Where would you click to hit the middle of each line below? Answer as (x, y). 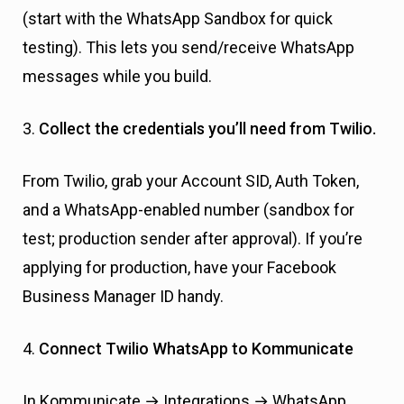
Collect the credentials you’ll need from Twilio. (207, 129)
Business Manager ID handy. (125, 297)
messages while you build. (117, 77)
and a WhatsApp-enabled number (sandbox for (188, 210)
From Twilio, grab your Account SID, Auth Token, (191, 181)
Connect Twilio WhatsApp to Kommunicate (196, 349)
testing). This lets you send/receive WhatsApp (188, 48)
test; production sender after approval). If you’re (193, 239)
